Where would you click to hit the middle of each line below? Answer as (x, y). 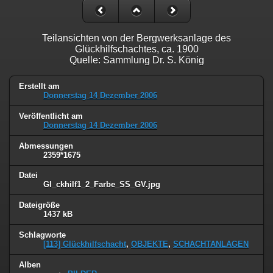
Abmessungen (46, 146)
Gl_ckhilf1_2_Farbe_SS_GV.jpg (102, 185)
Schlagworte (42, 235)
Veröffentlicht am (51, 116)
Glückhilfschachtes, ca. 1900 (136, 49)
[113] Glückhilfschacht (85, 244)
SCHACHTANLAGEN (211, 244)
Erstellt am (39, 86)
